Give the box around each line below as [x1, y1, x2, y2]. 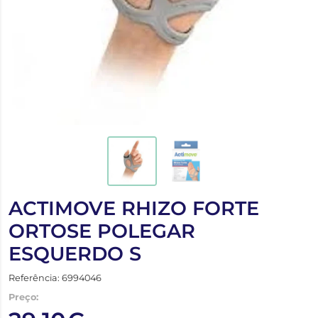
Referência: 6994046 [9, 272, 102, 283]
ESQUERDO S [9, 241, 141, 265]
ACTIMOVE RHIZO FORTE [9, 196, 259, 220]
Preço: [9, 291, 38, 302]
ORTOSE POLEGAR [9, 219, 195, 243]
